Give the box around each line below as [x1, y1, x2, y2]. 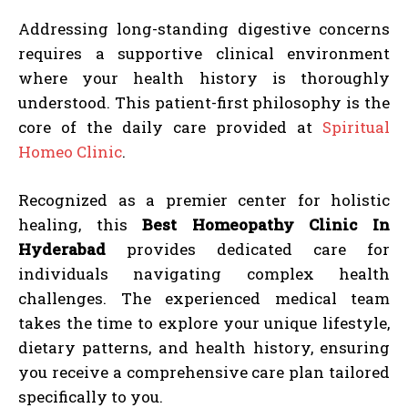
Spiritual [322, 116, 390, 138]
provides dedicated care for [106, 238, 390, 260]
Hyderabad [18, 238, 106, 260]
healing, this [18, 213, 143, 235]
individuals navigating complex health [18, 262, 390, 284]
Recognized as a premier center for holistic [18, 189, 390, 210]
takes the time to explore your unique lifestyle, [18, 311, 390, 333]
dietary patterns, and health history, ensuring [18, 336, 390, 358]
